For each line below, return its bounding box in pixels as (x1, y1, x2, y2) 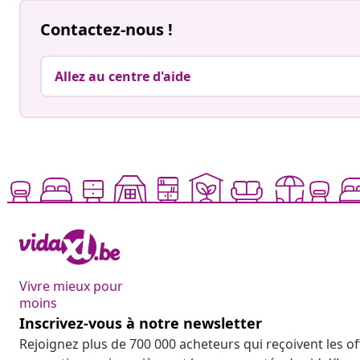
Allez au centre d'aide (55, 67, 190, 86)
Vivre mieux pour (19, 277, 123, 296)
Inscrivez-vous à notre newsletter (19, 313, 262, 333)
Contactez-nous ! (40, 18, 173, 41)
